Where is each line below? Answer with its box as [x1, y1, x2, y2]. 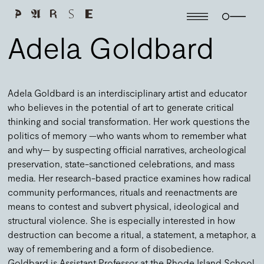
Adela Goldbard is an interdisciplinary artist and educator [8, 87, 247, 98]
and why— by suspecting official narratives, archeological [8, 143, 247, 155]
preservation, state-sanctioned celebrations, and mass [8, 157, 235, 169]
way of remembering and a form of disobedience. [8, 242, 214, 254]
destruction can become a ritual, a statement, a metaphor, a [8, 228, 256, 240]
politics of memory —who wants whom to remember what [8, 129, 247, 141]
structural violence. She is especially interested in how [8, 214, 236, 226]
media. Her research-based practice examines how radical [8, 171, 252, 183]
